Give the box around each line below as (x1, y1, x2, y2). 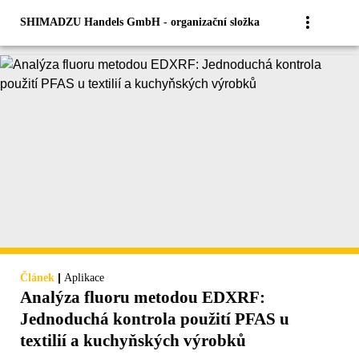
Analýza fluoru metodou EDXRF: (20, 288, 265, 308)
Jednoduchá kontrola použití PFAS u (20, 309, 289, 329)
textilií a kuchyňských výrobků (20, 331, 246, 351)
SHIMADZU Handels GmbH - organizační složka (20, 16, 260, 29)
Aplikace (64, 272, 104, 284)
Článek (20, 272, 54, 284)
